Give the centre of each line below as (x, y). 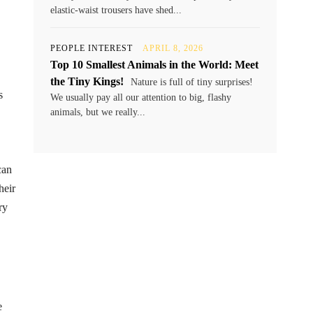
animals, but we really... (98, 112)
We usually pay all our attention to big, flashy (141, 97)
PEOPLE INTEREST (92, 48)
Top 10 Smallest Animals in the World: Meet (154, 65)
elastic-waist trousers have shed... (116, 10)
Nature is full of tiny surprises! (190, 82)
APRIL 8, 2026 (173, 48)
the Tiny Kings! (87, 81)
